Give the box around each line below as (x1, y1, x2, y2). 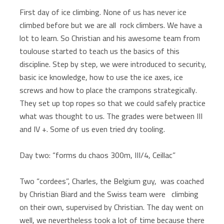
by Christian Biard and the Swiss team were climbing (19, 186, 199, 201)
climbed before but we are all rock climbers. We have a (19, 17, 202, 32)
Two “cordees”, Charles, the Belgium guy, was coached (19, 173, 204, 188)
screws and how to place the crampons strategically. (19, 82, 197, 97)
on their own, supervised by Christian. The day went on (19, 199, 204, 214)
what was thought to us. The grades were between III (19, 108, 203, 123)
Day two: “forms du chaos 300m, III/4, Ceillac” (19, 147, 176, 162)
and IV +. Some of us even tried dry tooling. (19, 121, 165, 136)
